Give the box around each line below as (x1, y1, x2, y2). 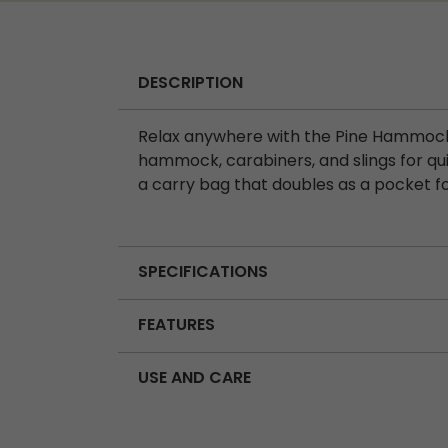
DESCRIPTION (138, 70, 243, 97)
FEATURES (138, 312, 215, 339)
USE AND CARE (138, 365, 251, 392)
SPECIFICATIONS (138, 259, 268, 286)
